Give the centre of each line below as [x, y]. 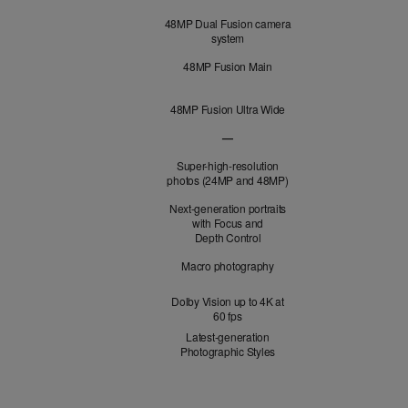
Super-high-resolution [228, 165]
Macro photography [228, 265]
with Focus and [228, 223]
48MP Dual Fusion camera [228, 23]
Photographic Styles [228, 351]
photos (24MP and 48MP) [228, 180]
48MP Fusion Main [228, 66]
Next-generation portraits [228, 208]
